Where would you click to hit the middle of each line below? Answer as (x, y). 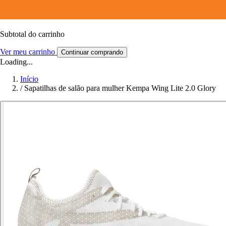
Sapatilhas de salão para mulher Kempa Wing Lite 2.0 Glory (120, 88)
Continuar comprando (92, 52)
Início (29, 79)
